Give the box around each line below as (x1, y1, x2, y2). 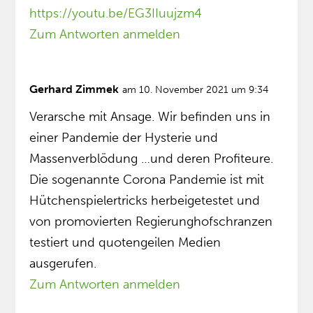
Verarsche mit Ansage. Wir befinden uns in (29, 108, 271, 124)
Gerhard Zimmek (29, 82, 119, 96)
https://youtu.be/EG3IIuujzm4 (29, 5, 203, 21)
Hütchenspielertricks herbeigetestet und (29, 192, 261, 208)
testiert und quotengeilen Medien (29, 234, 221, 250)
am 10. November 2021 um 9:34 (122, 83, 269, 96)
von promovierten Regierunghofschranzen (29, 213, 273, 229)
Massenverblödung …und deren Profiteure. (29, 150, 274, 166)
